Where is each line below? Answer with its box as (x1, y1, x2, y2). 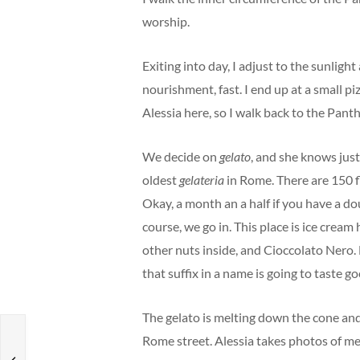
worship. (142, 14, 190, 29)
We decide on (142, 149, 219, 164)
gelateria (179, 172, 224, 187)
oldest (142, 172, 179, 187)
